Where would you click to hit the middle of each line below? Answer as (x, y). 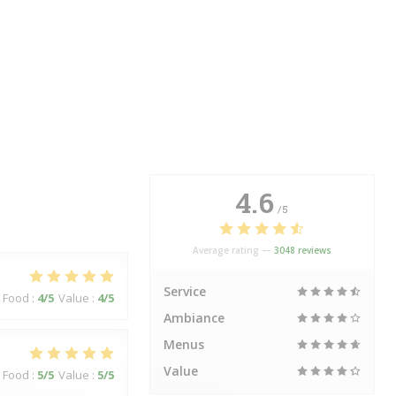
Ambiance (194, 318)
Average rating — (233, 250)
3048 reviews (302, 250)
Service (184, 291)
